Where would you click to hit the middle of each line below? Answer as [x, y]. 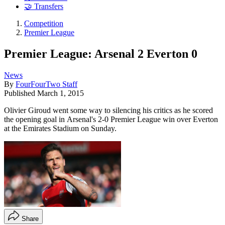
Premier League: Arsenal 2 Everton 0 [101, 53]
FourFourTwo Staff [46, 84]
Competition [44, 24]
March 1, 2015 [61, 93]
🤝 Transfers [44, 7]
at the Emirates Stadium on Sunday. [60, 128]
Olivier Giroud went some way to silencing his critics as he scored [108, 110]
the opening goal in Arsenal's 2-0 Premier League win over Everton [111, 119]
